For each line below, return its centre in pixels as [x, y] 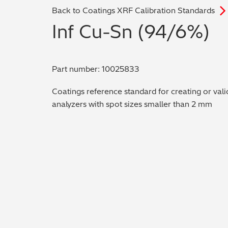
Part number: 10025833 [96, 69]
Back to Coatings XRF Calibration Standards [133, 10]
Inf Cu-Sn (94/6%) [131, 32]
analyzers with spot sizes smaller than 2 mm [132, 104]
